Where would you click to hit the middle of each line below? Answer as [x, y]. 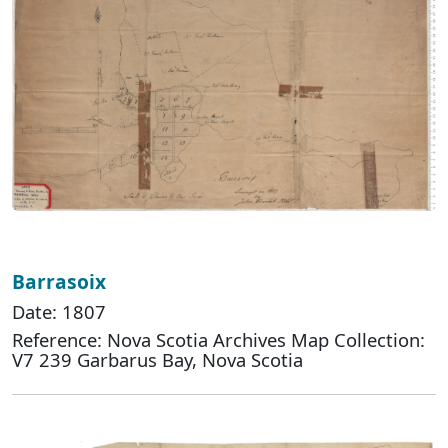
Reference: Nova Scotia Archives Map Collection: [218, 340]
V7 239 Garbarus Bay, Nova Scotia [157, 360]
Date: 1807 [59, 312]
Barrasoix [59, 282]
